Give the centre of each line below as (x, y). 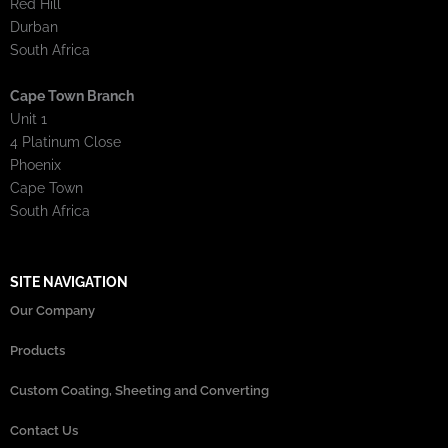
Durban (34, 27)
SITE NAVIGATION (69, 282)
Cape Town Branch (72, 96)
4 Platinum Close (65, 142)
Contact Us (44, 431)
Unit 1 (28, 119)
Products (37, 351)
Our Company (52, 311)
